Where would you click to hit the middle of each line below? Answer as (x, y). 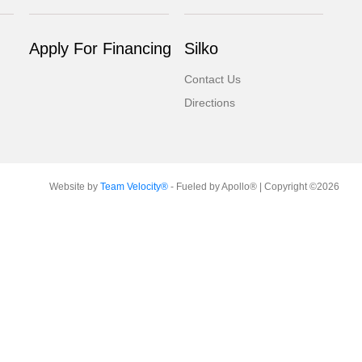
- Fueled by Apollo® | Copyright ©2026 (253, 187)
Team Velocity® (134, 187)
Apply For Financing (101, 48)
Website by (74, 187)
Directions (209, 103)
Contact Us (212, 79)
